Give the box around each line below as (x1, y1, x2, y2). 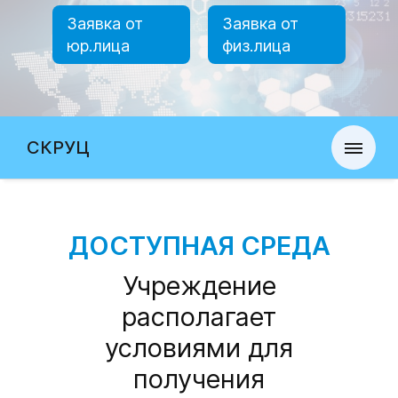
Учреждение (122, 270, 276, 302)
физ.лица (222, 36, 291, 56)
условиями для (105, 332, 293, 364)
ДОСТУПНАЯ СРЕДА (68, 230, 330, 262)
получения (133, 363, 265, 395)
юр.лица (67, 36, 130, 56)
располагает (122, 301, 276, 333)
